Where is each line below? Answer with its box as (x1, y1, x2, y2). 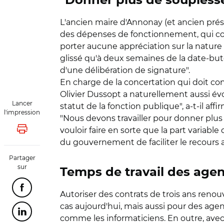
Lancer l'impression (21, 128, 92, 135)
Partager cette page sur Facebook (21, 186, 147, 194)
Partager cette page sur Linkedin (21, 210, 143, 218)
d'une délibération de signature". (60, 65, 190, 75)
